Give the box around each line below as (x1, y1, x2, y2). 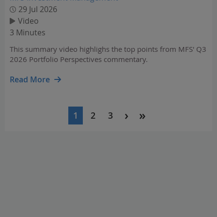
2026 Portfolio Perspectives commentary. (10, 54, 148, 64)
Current (75, 115, 107, 127)
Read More (10, 74, 50, 85)
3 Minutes (10, 27, 46, 38)
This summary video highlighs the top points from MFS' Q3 (10, 44, 206, 54)
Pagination (10, 103, 57, 116)
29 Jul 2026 (18, 4, 57, 15)
